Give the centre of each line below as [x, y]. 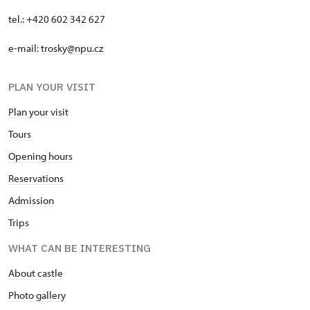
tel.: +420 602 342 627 [57, 19]
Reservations [36, 179]
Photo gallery [37, 295]
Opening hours [40, 156]
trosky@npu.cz [72, 48]
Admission [31, 201]
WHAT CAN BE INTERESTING [80, 248]
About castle [36, 273]
